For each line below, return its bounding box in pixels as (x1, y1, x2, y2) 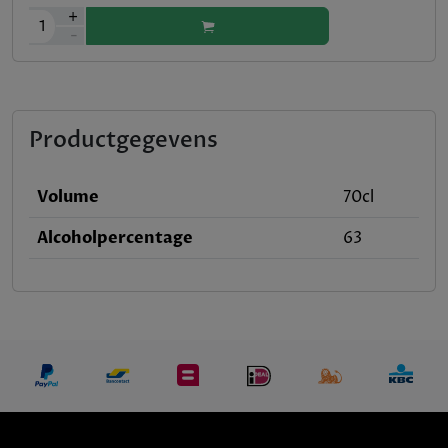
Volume (37, 186, 99, 208)
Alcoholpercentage (37, 227, 193, 249)
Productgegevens (29, 125, 218, 155)
